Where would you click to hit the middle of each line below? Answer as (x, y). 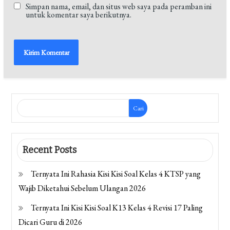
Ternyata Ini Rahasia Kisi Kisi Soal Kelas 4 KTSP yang (116, 174)
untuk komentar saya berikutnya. (79, 15)
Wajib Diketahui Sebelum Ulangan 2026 (82, 188)
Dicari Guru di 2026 (51, 222)
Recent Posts (50, 150)
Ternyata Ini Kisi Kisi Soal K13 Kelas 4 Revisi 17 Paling (117, 208)
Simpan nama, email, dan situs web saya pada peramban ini (119, 7)
